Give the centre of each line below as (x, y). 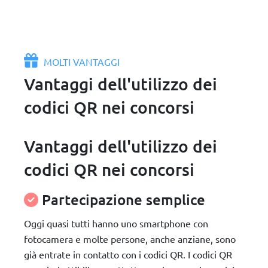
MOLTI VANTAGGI (80, 61)
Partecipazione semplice (124, 199)
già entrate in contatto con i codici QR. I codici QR (128, 254)
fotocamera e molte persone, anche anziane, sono (130, 238)
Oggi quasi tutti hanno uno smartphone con (116, 223)
